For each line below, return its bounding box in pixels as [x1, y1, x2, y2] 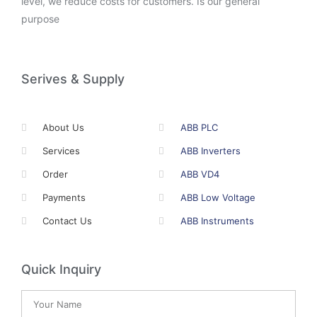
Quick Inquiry [21, 262, 101, 277]
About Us [42, 122, 85, 134]
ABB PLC [180, 122, 219, 134]
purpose [21, 13, 59, 25]
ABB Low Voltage [180, 192, 256, 204]
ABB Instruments [180, 215, 255, 227]
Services [42, 145, 81, 157]
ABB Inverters [180, 145, 241, 157]
